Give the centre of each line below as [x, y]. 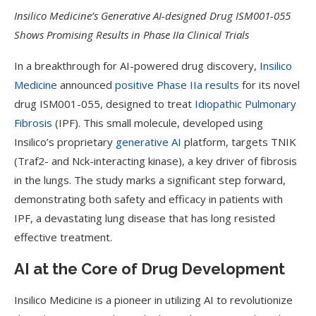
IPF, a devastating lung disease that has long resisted [145, 218]
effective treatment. [63, 237]
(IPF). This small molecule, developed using [158, 123]
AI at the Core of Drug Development [150, 269]
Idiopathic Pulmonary [245, 104]
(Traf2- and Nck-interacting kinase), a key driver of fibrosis [156, 161]
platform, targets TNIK [239, 142]
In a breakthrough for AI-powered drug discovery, [137, 66]
